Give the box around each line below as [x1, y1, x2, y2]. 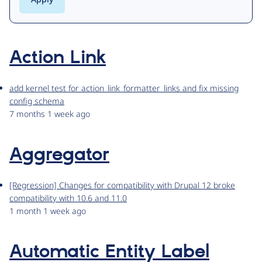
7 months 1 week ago [9, 108, 90, 120]
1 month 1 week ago [9, 205, 86, 217]
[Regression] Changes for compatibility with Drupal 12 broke [9, 180, 235, 191]
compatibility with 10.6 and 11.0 [9, 192, 127, 204]
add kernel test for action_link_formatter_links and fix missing [9, 82, 239, 94]
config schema [9, 95, 64, 107]
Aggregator [9, 143, 109, 167]
